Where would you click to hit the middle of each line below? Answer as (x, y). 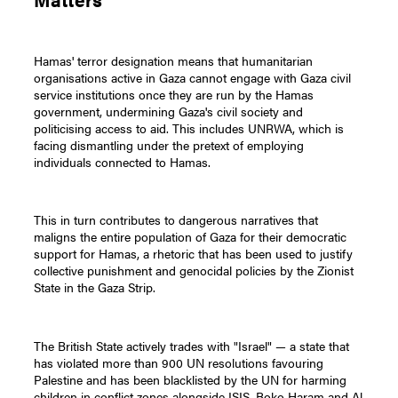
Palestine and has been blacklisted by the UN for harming (191, 379)
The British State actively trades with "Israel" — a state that (192, 345)
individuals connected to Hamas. (123, 161)
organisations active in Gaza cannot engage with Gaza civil (193, 77)
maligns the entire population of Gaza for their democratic (191, 237)
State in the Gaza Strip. (95, 287)
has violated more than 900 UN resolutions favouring (179, 362)
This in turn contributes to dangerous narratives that (176, 220)
